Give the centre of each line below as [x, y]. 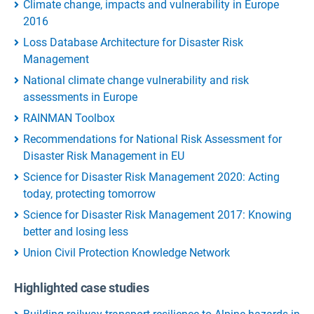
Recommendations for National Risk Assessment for [152, 139]
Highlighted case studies [82, 288]
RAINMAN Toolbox [69, 118]
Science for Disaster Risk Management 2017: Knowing [157, 214]
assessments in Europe [80, 97]
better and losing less [76, 231]
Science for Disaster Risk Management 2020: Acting [151, 177]
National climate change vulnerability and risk [136, 80]
